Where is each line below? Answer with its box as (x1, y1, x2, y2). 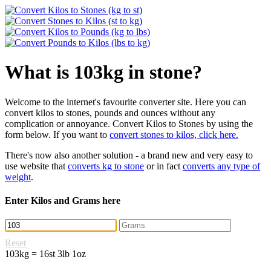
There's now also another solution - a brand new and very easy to (5, 149, 253, 160)
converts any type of (183, 160, 260, 171)
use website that (5, 160, 68, 171)
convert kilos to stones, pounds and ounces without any (5, 107, 215, 118)
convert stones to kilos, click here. (109, 129, 238, 140)
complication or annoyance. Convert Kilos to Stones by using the (5, 118, 253, 129)
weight (5, 171, 31, 182)
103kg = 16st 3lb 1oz (5, 249, 86, 260)
